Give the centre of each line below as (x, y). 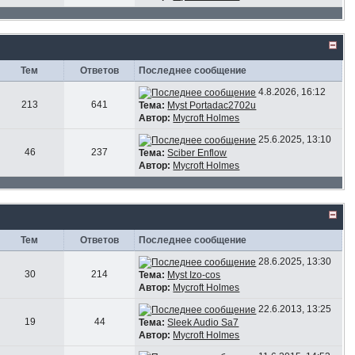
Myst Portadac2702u (212, 105)
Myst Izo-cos (194, 275)
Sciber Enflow (197, 153)
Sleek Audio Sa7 (203, 322)
